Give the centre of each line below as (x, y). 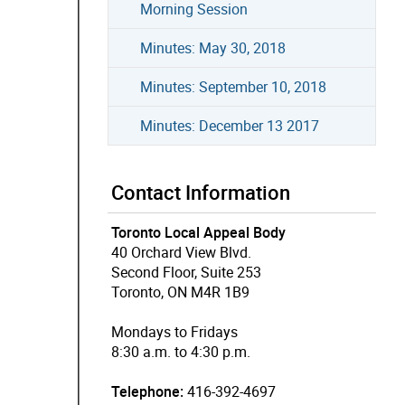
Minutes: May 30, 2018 (212, 47)
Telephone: (147, 391)
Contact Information (200, 192)
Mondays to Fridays (174, 331)
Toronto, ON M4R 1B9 (180, 292)
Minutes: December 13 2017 (229, 125)
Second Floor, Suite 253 (186, 272)
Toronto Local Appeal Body (198, 232)
